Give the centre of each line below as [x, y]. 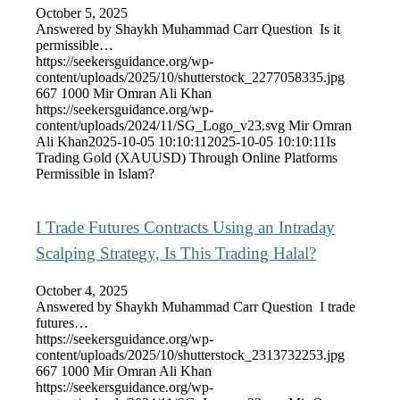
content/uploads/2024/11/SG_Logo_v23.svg [161, 125]
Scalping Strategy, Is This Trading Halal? [176, 254]
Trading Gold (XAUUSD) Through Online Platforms [187, 157]
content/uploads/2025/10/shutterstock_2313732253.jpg [191, 355]
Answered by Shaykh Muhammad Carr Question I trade [196, 307]
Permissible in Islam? [96, 173]
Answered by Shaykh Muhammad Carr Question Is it [188, 29]
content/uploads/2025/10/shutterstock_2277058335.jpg [191, 77]
